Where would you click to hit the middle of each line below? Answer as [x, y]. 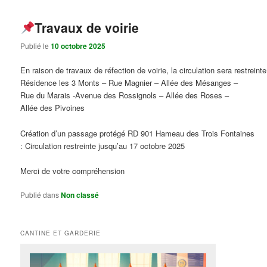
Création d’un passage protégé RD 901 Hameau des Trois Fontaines [138, 133]
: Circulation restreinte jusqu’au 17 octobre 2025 [103, 145]
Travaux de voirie [86, 28]
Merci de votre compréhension [73, 170]
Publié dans [40, 194]
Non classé [80, 195]
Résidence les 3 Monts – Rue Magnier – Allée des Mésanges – [129, 83]
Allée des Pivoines [53, 108]
